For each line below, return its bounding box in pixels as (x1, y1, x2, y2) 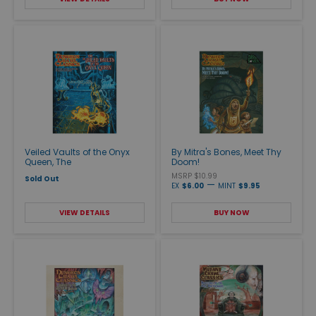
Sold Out (25, 173, 59, 184)
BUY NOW (213, 207, 250, 218)
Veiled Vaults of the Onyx (25, 145, 130, 158)
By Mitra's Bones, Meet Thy (171, 145, 281, 158)
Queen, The (25, 155, 71, 168)
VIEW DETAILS (59, 207, 110, 218)
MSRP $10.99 (171, 170, 217, 181)
